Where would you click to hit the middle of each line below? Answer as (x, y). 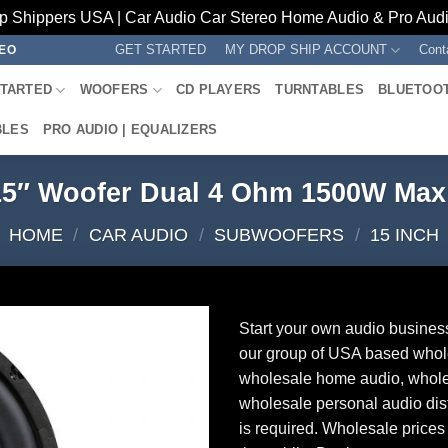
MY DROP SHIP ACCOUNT (305, 49)
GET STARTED (160, 49)
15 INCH (405, 234)
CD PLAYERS (218, 89)
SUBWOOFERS (279, 234)
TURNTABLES (320, 89)
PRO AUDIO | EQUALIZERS (130, 129)
